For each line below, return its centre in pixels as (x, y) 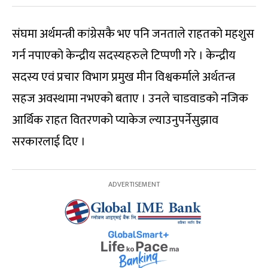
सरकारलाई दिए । (49, 142)
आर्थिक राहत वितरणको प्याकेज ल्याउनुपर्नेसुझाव (115, 121)
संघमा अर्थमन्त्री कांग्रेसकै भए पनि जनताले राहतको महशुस (133, 34)
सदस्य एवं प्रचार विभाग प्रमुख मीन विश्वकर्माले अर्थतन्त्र (124, 77)
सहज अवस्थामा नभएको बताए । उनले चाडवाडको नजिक (130, 99)
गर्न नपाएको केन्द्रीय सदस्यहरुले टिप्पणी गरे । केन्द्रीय (124, 56)
